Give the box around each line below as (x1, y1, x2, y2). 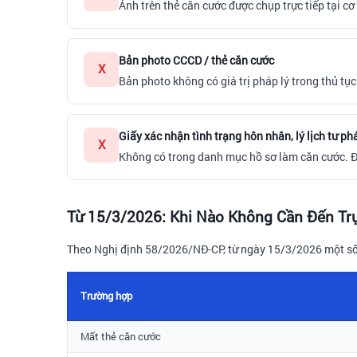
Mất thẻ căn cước (80, 328, 161, 343)
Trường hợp (80, 288, 132, 303)
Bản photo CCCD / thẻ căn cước (119, 52, 274, 68)
